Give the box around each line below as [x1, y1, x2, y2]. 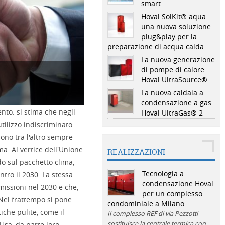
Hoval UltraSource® [141, 75, 207, 84]
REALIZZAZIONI [107, 147, 165, 157]
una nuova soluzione [141, 22, 211, 31]
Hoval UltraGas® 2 [141, 108, 203, 118]
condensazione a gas [141, 98, 211, 107]
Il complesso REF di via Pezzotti [107, 209, 198, 218]
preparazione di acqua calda [107, 42, 204, 51]
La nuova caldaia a [141, 88, 203, 97]
